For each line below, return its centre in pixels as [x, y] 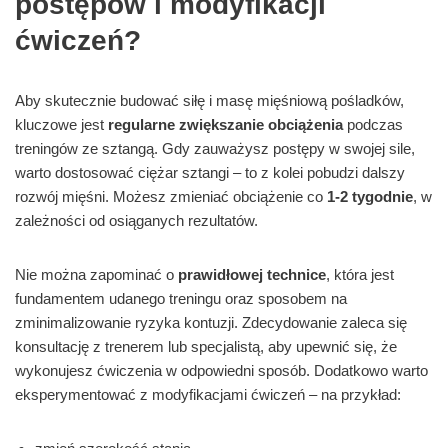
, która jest [360, 275]
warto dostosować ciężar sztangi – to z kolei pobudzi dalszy [210, 173]
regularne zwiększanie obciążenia [225, 125]
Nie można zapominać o [96, 275]
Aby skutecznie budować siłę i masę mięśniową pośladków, [209, 101]
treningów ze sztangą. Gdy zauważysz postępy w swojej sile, [215, 149]
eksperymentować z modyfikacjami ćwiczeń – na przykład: [208, 395]
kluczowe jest [61, 125]
